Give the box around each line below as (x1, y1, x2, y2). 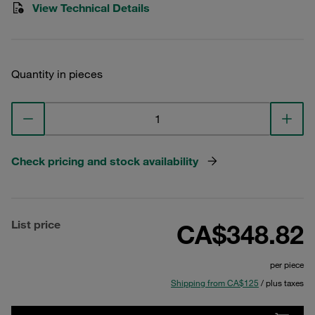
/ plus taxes (259, 277, 304, 288)
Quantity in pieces (11, 67, 103, 81)
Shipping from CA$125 (171, 277, 259, 288)
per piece (270, 259, 304, 270)
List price (11, 217, 60, 231)
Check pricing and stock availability (11, 154, 198, 168)
